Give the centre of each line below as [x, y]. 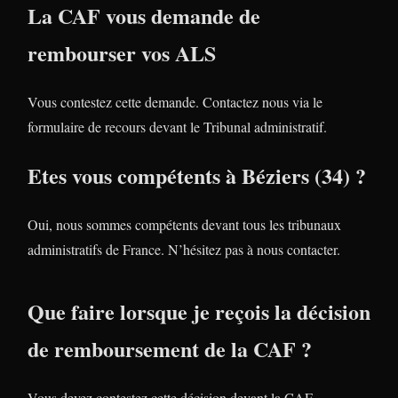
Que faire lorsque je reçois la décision [199, 312]
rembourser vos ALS [122, 53]
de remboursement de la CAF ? [170, 349]
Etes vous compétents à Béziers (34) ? [197, 176]
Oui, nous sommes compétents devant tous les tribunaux [184, 225]
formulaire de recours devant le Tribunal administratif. [177, 127]
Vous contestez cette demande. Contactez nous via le [175, 102]
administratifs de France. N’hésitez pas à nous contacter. [184, 250]
